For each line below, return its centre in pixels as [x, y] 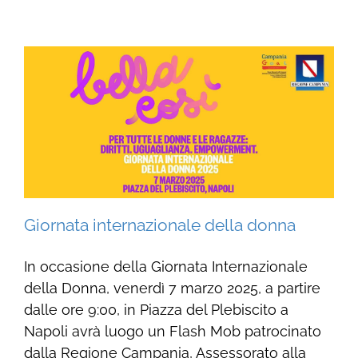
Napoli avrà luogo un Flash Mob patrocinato [172, 331]
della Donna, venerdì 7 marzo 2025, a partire [172, 288]
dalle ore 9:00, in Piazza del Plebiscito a [156, 309]
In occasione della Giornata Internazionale [165, 266]
